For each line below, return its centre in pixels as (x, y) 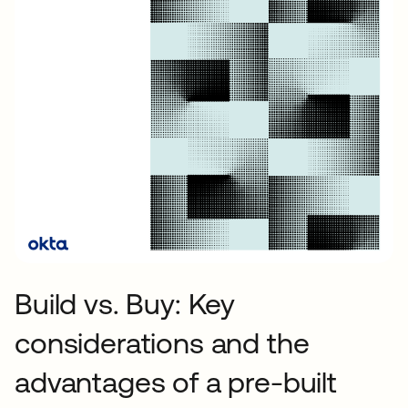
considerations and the (162, 343)
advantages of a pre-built (176, 382)
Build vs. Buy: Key (125, 304)
